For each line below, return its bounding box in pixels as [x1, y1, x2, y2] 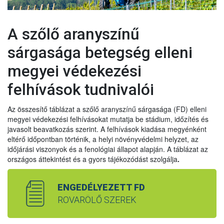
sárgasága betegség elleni [7, 43, 192, 62]
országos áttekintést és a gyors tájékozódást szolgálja [7, 154, 177, 164]
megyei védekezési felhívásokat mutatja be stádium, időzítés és [7, 114, 208, 124]
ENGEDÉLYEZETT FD [57, 182, 145, 193]
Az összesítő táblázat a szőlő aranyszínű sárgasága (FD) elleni [7, 104, 206, 114]
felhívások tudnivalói [7, 80, 154, 99]
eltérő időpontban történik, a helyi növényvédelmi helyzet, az [7, 134, 198, 144]
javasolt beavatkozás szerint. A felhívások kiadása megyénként [7, 124, 206, 134]
